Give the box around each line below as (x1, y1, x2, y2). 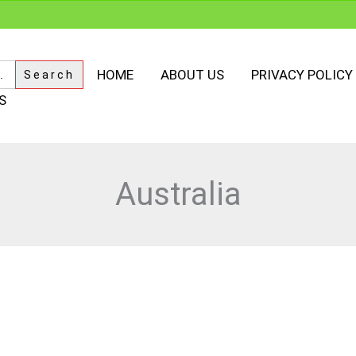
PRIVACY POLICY (251, 67, 353, 83)
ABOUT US (161, 67, 224, 83)
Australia (114, 176, 242, 214)
